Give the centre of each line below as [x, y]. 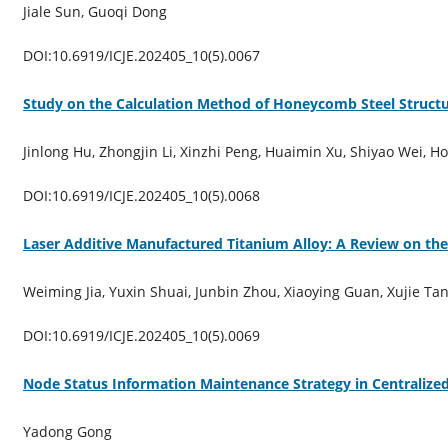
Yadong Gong [67, 431]
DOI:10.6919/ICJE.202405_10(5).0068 [141, 195]
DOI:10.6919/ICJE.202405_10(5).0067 [141, 55]
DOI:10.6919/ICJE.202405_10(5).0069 [141, 335]
